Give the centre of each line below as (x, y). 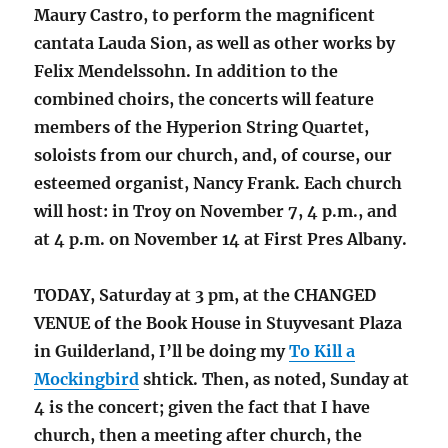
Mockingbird (87, 379)
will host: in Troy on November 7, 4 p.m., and (216, 211)
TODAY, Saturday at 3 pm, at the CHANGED (205, 295)
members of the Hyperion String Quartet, (202, 127)
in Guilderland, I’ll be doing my (162, 351)
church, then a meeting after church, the (198, 435)
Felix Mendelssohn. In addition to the (186, 71)
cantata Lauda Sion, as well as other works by (215, 43)
